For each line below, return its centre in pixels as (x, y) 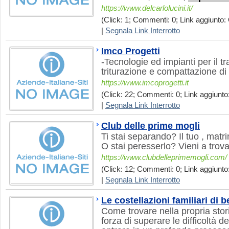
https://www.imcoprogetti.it (145, 83)
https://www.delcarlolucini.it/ (147, 8)
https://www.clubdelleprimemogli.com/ (164, 157)
